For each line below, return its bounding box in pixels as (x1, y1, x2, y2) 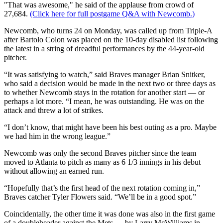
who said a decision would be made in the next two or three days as (4, 79, 216, 88)
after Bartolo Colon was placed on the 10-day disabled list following (4, 35, 218, 44)
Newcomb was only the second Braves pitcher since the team (4, 149, 196, 158)
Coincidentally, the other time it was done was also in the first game (4, 210, 215, 219)
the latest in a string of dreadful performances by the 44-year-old (4, 44, 205, 53)
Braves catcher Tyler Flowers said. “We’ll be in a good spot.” (4, 193, 196, 202)
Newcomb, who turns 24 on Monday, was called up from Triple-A (4, 26, 212, 35)
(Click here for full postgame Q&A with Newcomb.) (30, 9, 195, 18)
